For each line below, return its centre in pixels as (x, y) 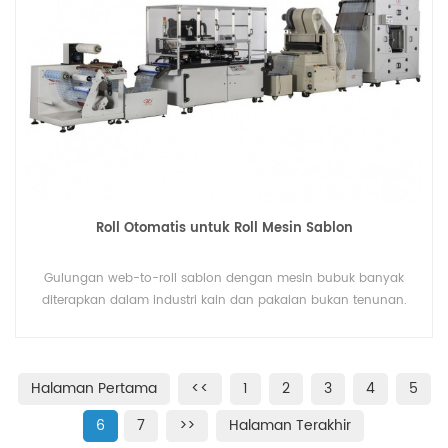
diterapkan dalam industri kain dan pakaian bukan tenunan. (224, 301)
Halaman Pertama (93, 389)
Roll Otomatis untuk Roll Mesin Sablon (224, 229)
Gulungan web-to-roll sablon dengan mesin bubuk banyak (224, 279)
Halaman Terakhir (289, 426)
